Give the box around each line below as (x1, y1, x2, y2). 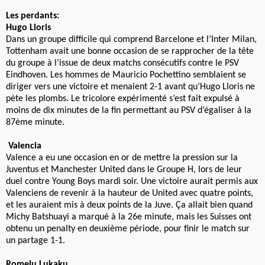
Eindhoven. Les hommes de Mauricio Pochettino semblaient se (6, 70, 246, 80)
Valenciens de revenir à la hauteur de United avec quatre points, (6, 188, 253, 198)
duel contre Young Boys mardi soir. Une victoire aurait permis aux (6, 176, 258, 186)
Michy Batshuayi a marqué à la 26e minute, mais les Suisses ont (6, 212, 251, 222)
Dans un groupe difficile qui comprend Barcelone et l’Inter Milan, (6, 34, 257, 44)
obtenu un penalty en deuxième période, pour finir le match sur (6, 224, 250, 234)
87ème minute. (6, 117, 64, 127)
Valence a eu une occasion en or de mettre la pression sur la (6, 153, 238, 163)
